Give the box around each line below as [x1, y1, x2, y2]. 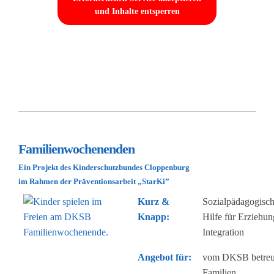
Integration [202, 226, 244, 237]
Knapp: [138, 211, 169, 222]
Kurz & [138, 196, 169, 207]
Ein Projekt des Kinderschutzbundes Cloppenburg [18, 163, 190, 172]
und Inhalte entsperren [94, 7, 180, 17]
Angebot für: [138, 251, 191, 262]
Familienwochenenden [18, 141, 135, 157]
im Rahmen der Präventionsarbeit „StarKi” [18, 177, 169, 186]
